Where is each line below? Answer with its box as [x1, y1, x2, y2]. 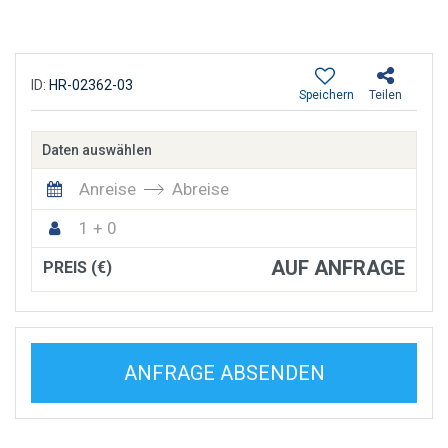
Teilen [369, 88, 402, 103]
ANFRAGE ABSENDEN [123, 361, 325, 386]
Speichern [299, 88, 354, 103]
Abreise [172, 179, 229, 200]
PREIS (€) [43, 258, 112, 278]
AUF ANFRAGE [271, 256, 405, 281]
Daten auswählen [42, 142, 152, 159]
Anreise [79, 179, 136, 200]
